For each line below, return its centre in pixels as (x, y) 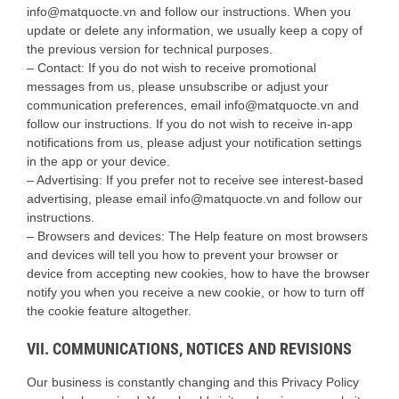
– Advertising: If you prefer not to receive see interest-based (195, 180)
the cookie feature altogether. (109, 311)
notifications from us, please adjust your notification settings (194, 143)
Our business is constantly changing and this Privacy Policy (193, 383)
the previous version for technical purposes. (150, 49)
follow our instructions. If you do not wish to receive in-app (190, 124)
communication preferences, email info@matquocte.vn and (193, 106)
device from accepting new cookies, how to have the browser (198, 274)
